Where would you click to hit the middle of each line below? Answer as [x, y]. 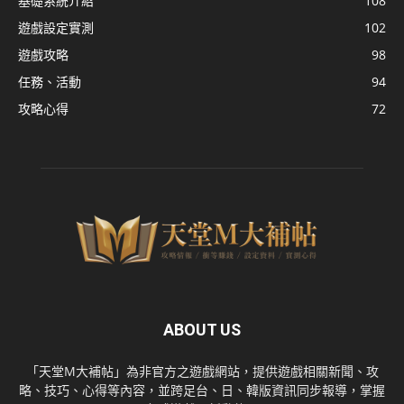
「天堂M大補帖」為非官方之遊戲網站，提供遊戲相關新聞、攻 [202, 371]
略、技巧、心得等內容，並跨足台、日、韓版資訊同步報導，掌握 [202, 390]
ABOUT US [202, 329]
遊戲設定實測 [56, 28]
